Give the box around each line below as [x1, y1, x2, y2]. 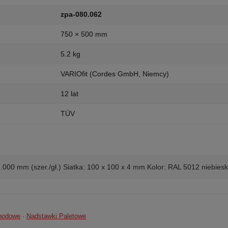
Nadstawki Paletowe [26, 212, 86, 220]
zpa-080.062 [61, 10, 102, 18]
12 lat [61, 90, 78, 98]
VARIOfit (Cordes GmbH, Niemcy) [61, 70, 169, 78]
